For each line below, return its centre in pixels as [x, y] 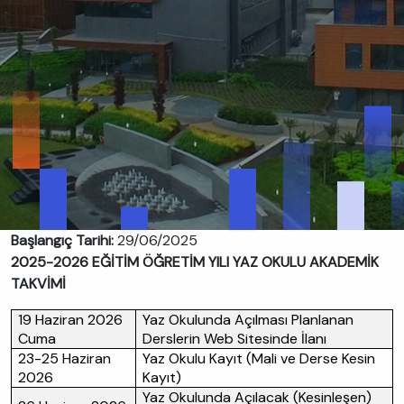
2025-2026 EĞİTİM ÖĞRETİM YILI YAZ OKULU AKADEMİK [195, 262]
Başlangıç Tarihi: [64, 240]
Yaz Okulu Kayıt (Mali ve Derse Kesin [259, 358]
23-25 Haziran [64, 358]
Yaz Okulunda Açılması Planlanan [248, 320]
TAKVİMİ [38, 284]
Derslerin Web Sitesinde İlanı [234, 339]
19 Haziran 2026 [70, 320]
